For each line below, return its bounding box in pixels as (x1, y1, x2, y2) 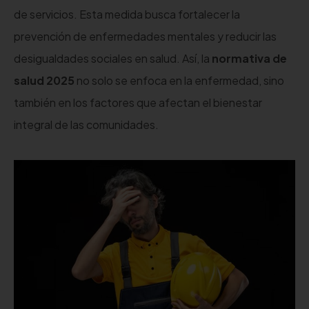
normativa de (212, 50, 287, 66)
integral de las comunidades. (14, 117, 159, 132)
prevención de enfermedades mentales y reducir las (14, 28, 277, 43)
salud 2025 (14, 72, 74, 88)
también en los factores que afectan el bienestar (14, 94, 262, 110)
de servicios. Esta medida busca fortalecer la (14, 6, 240, 21)
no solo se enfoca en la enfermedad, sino (74, 72, 284, 88)
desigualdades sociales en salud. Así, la (14, 50, 212, 66)
